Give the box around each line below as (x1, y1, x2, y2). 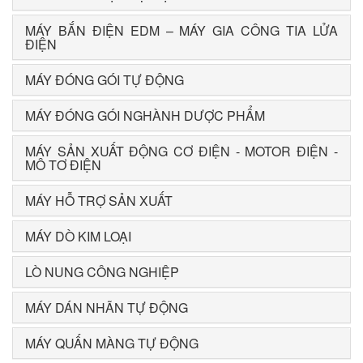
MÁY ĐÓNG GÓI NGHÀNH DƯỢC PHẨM (25, 106, 265, 126)
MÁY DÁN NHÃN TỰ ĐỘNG (25, 298, 188, 318)
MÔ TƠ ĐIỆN (25, 156, 101, 175)
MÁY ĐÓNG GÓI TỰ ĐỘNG (25, 70, 184, 90)
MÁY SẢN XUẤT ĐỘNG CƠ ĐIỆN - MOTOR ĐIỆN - (25, 142, 338, 161)
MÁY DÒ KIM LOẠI (25, 227, 131, 246)
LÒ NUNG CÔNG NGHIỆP (25, 263, 179, 282)
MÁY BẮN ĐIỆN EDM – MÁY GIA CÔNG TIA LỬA (25, 21, 338, 41)
